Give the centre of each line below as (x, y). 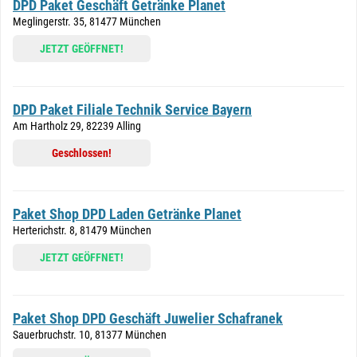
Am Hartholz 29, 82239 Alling (77, 126)
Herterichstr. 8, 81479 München (82, 230)
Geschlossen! (82, 153)
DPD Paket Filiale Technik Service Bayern (132, 110)
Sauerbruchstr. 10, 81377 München (90, 335)
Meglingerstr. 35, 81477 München (87, 22)
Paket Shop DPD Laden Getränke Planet (127, 214)
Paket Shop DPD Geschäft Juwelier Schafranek (148, 318)
